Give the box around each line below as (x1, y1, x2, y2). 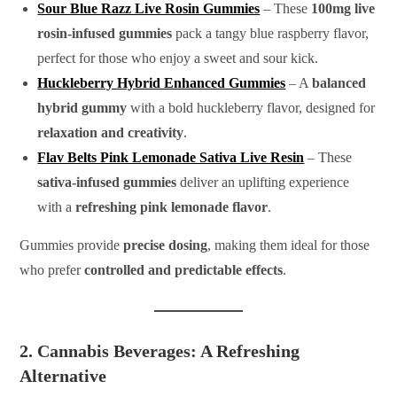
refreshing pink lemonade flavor (75, 198, 269, 214)
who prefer (19, 261, 85, 277)
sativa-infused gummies (37, 174, 177, 190)
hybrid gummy (37, 99, 128, 115)
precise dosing (123, 237, 208, 253)
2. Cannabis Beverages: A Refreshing (19, 340, 300, 361)
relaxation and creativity (37, 124, 184, 140)
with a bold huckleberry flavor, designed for (127, 99, 376, 115)
